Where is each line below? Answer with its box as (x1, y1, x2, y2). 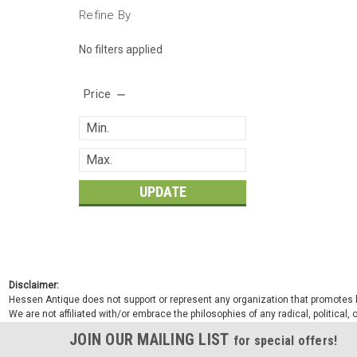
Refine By (79, 8, 131, 22)
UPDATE (139, 182, 186, 200)
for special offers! (233, 332, 338, 348)
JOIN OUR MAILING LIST (69, 329, 233, 349)
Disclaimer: (8, 279, 59, 291)
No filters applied (79, 42, 163, 56)
